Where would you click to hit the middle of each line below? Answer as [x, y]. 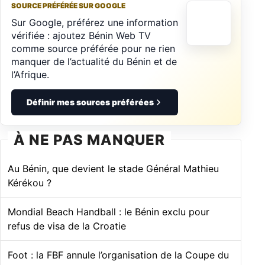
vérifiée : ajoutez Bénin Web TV [81, 35]
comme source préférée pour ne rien [93, 48]
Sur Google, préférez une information [95, 22]
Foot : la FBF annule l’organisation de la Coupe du [118, 255]
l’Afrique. [30, 74]
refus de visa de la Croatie [67, 226]
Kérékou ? [30, 182]
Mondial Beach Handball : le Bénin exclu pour [109, 211]
